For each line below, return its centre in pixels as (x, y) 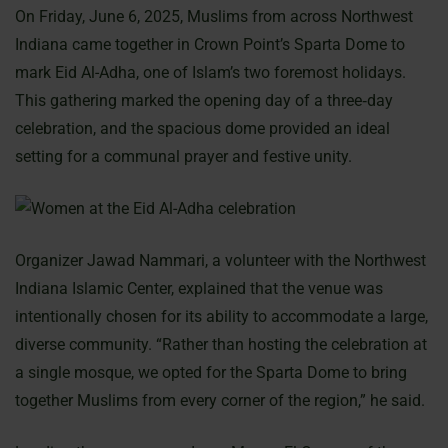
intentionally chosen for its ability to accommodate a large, (221, 317)
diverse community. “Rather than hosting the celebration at (221, 345)
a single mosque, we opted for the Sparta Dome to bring (211, 373)
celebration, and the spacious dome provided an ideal (202, 129)
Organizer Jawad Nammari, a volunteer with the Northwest (220, 261)
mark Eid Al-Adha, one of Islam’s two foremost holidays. (210, 73)
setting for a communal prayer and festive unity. (183, 157)
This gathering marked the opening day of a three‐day (204, 101)
